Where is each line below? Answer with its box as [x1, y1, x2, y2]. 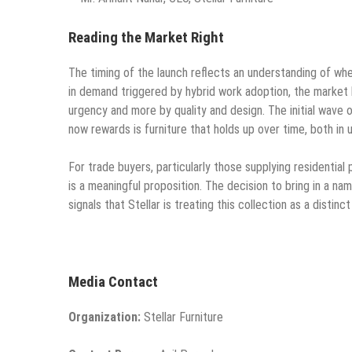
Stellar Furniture [141, 309, 223, 324]
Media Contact [68, 273, 158, 291]
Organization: [68, 309, 141, 324]
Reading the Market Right [68, 29, 224, 47]
